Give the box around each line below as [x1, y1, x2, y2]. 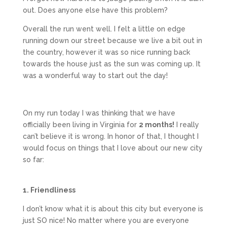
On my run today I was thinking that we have [22, 109, 175, 118]
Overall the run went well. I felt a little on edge [22, 25, 185, 33]
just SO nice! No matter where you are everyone [22, 216, 189, 225]
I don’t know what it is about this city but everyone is [22, 205, 203, 213]
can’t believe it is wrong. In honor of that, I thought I [22, 132, 199, 141]
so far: [22, 156, 44, 164]
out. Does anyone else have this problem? [22, 6, 168, 15]
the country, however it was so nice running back [22, 48, 190, 57]
